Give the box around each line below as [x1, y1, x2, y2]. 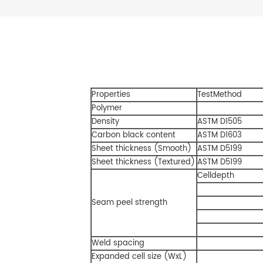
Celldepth [197, 168, 234, 182]
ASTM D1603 [197, 128, 242, 141]
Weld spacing [92, 236, 144, 249]
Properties [92, 87, 130, 101]
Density [92, 114, 119, 128]
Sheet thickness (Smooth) [92, 141, 191, 155]
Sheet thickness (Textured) [92, 155, 195, 168]
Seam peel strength [92, 195, 167, 209]
